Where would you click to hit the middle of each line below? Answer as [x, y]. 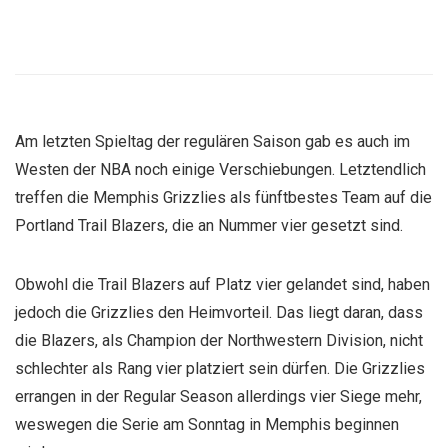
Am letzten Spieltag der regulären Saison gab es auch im [212, 141]
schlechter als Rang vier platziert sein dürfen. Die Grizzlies [220, 368]
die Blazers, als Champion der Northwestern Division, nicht [219, 340]
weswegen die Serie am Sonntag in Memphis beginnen [207, 424]
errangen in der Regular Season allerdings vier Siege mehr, [218, 396]
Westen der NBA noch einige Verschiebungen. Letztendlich [220, 169]
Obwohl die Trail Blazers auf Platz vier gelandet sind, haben [222, 284]
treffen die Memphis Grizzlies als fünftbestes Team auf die [223, 197]
